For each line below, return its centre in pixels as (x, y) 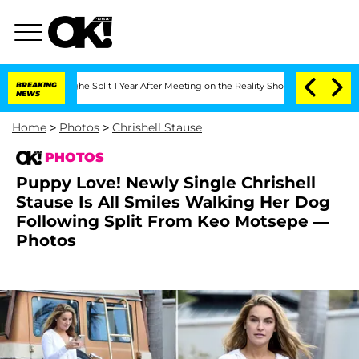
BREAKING (36, 85)
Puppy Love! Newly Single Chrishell (166, 183)
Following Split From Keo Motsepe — (173, 221)
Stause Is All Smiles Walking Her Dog (173, 202)
